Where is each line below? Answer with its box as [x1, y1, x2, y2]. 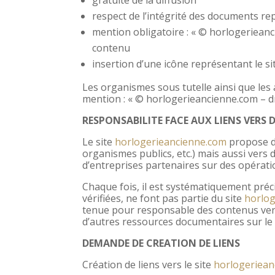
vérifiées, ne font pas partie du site [82, 191, 245, 205]
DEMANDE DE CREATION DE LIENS [82, 236, 241, 250]
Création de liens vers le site [82, 257, 214, 271]
